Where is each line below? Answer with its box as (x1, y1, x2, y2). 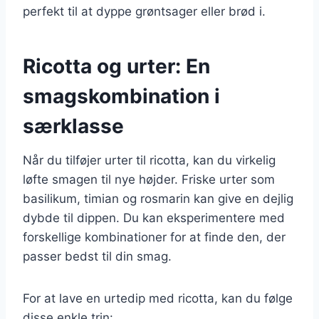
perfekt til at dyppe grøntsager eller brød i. (23, 4, 266, 19)
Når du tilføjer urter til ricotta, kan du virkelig (23, 152, 276, 167)
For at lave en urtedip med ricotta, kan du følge (23, 291, 293, 305)
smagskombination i (23, 83, 220, 108)
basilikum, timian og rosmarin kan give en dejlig (23, 191, 293, 206)
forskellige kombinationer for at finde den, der (23, 229, 286, 244)
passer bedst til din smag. (23, 249, 172, 263)
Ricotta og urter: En (23, 53, 210, 78)
